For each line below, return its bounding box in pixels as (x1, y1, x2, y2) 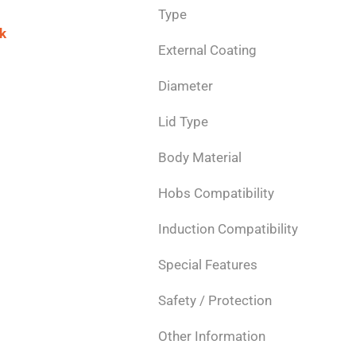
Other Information (157, 329, 265, 344)
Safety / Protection (157, 293, 272, 308)
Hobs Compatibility (157, 186, 274, 201)
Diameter (157, 79, 213, 94)
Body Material (157, 150, 242, 165)
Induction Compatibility (157, 222, 298, 237)
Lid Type (157, 114, 208, 130)
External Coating (157, 43, 257, 58)
